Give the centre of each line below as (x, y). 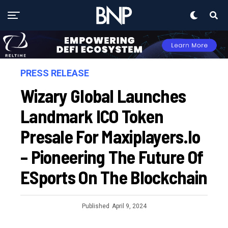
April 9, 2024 (129, 206)
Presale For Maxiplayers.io (110, 136)
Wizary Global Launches (103, 96)
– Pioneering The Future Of (112, 157)
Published (95, 206)
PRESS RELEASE (55, 73)
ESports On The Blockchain (114, 177)
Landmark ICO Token (92, 116)
